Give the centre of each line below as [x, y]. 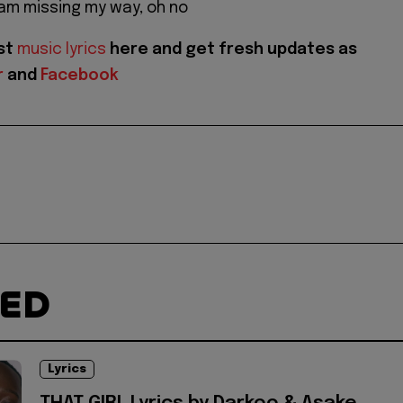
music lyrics [62, 50]
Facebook [80, 76]
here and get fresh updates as [232, 50]
